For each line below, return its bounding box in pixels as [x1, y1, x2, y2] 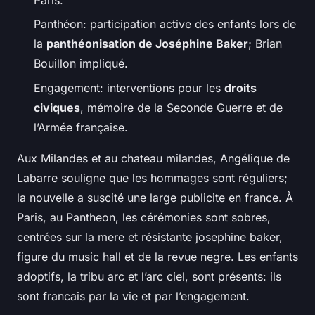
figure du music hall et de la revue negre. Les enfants [17, 249, 298, 264]
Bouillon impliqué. [34, 56, 128, 71]
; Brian [248, 37, 282, 51]
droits [224, 80, 257, 95]
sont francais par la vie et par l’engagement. [17, 288, 250, 303]
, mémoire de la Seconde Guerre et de [80, 100, 283, 115]
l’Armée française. [34, 120, 128, 134]
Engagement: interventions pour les [34, 80, 224, 95]
